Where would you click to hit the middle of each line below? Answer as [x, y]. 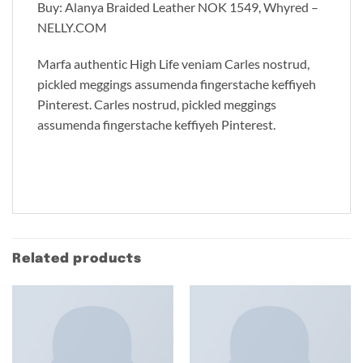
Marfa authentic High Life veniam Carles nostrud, [173, 64]
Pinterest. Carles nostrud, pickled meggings [157, 105]
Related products [77, 258]
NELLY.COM [72, 27]
